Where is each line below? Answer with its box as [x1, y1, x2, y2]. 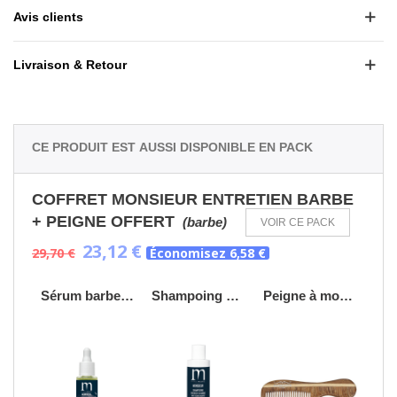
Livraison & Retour [13, 57, 127, 72]
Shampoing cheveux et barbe [226, 287, 240, 303]
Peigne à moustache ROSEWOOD [339, 287, 353, 303]
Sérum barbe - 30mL [121, 287, 134, 303]
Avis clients [13, 9, 83, 24]
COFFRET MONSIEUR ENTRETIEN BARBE [32, 190, 354, 208]
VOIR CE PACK [261, 215, 335, 229]
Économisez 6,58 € [150, 244, 266, 261]
